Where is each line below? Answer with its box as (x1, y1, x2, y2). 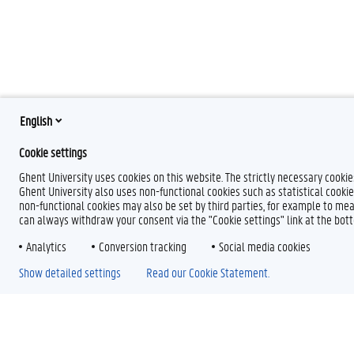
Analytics (26, 238, 66, 254)
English (20, 111, 52, 129)
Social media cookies (219, 238, 311, 254)
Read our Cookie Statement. (146, 264, 269, 281)
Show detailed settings (19, 264, 121, 281)
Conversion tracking (99, 238, 186, 254)
